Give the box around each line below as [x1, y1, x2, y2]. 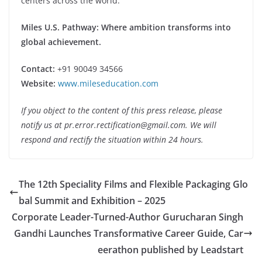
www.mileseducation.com [58, 77, 158, 89]
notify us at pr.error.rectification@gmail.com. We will [21, 119, 216, 130]
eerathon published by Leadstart [98, 243, 243, 256]
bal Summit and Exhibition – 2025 [19, 194, 166, 207]
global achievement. [21, 36, 101, 47]
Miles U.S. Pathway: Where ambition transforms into [21, 21, 231, 33]
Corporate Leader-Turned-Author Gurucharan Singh [12, 210, 243, 223]
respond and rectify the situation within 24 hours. [21, 133, 204, 145]
